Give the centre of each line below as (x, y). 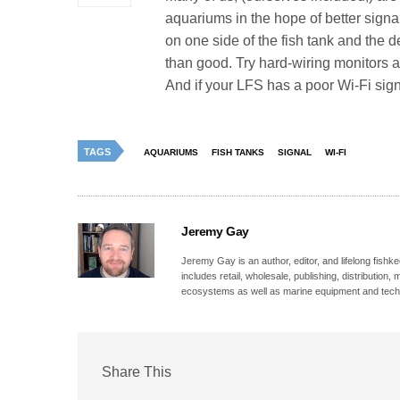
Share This (137, 372)
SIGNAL (295, 152)
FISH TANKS (238, 152)
